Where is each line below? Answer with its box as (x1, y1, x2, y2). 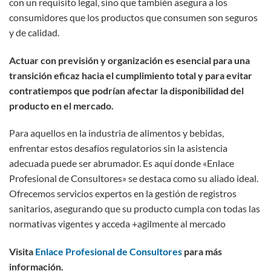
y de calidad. (9, 26, 59, 38)
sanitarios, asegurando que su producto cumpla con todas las (9, 203, 260, 215)
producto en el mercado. (9, 99, 114, 111)
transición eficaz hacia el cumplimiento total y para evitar (9, 69, 252, 81)
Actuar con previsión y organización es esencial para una (9, 54, 250, 66)
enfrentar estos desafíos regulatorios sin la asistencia (9, 142, 227, 154)
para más (182, 246, 222, 258)
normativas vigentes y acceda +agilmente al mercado (9, 218, 226, 230)
